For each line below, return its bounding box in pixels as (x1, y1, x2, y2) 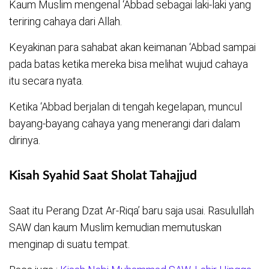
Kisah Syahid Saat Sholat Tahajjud (9, 169, 197, 183)
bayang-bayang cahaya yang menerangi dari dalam (9, 117, 240, 130)
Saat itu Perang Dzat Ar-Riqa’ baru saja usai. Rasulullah (9, 204, 254, 217)
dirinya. (9, 134, 40, 147)
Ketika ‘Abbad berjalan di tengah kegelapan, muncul (9, 100, 242, 113)
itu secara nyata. (9, 74, 83, 88)
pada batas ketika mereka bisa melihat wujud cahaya (9, 58, 248, 71)
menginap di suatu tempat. (9, 238, 130, 251)
